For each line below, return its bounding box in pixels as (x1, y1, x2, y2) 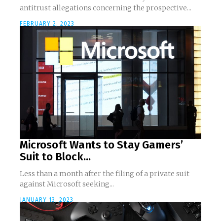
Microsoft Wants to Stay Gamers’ (20, 138, 183, 151)
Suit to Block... (20, 149, 91, 163)
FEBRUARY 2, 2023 (20, 20, 74, 28)
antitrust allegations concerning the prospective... (20, 3, 191, 13)
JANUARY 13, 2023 (20, 196, 74, 203)
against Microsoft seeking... (20, 179, 114, 188)
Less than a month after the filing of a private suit (20, 169, 189, 178)
